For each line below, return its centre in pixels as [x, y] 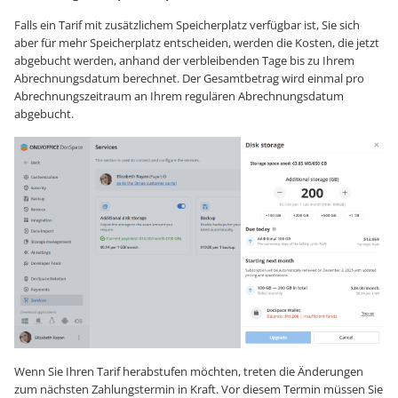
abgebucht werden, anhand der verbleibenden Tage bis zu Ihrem [184, 61]
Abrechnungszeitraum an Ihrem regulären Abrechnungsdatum [179, 96]
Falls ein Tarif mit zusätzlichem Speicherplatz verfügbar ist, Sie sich [187, 25]
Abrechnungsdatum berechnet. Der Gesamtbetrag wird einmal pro [189, 79]
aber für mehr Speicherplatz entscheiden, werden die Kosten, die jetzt [197, 43]
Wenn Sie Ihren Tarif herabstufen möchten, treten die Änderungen [189, 371]
